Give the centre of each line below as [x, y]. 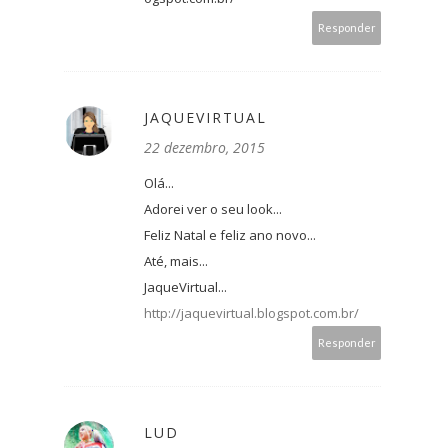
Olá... [159, 183]
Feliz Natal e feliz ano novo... [230, 235]
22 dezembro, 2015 [204, 148]
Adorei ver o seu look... [213, 209]
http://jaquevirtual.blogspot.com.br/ [251, 313]
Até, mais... [176, 261]
